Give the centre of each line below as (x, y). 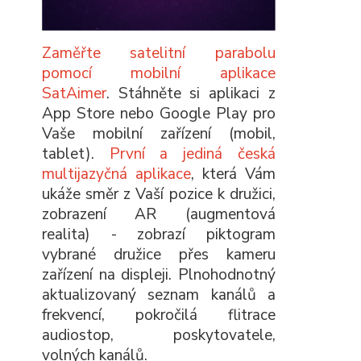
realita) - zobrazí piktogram (159, 235)
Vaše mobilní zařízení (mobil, (159, 134)
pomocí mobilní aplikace (159, 74)
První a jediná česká (192, 154)
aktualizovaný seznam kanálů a (159, 295)
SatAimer (74, 94)
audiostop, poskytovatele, (159, 336)
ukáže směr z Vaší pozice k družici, (159, 195)
